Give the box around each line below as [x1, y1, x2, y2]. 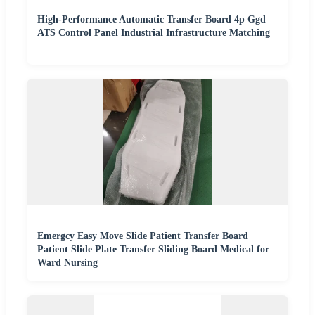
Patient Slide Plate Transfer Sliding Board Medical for [37, 243, 269, 255]
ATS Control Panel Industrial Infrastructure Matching [37, 27, 270, 38]
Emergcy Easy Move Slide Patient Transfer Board [37, 230, 248, 241]
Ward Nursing [37, 257, 98, 268]
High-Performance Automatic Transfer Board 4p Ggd [37, 13, 266, 25]
